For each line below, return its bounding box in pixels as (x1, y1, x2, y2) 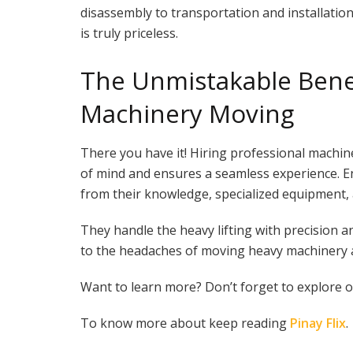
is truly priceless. (80, 24, 178, 42)
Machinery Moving (80, 96, 294, 130)
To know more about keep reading (80, 314, 290, 332)
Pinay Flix (290, 314, 346, 332)
